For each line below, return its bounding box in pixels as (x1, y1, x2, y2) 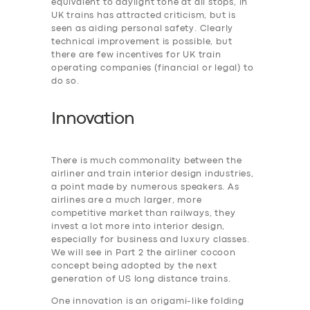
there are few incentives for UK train (51, 51, 221, 60)
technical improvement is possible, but (51, 38, 232, 46)
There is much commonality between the (51, 157, 242, 165)
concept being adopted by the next (51, 262, 217, 271)
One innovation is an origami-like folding (51, 298, 244, 306)
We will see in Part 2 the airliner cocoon (51, 249, 236, 257)
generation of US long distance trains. (51, 275, 231, 284)
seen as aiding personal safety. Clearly (51, 25, 234, 33)
